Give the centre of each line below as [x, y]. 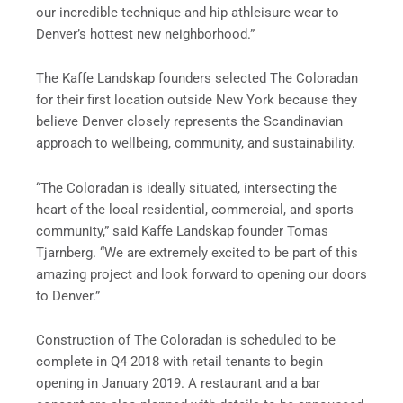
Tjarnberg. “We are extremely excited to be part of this [197, 252]
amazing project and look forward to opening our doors [201, 274]
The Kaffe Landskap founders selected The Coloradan [197, 79]
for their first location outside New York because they [197, 100]
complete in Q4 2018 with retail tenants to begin [179, 362]
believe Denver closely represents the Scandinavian [189, 122]
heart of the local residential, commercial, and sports [195, 209]
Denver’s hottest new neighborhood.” [145, 34]
